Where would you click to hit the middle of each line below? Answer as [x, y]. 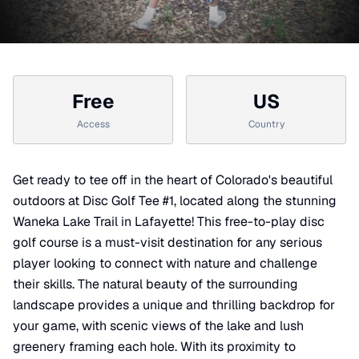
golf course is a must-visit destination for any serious [167, 243]
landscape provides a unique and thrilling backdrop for [174, 305]
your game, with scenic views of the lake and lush [158, 326]
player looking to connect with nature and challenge [165, 264]
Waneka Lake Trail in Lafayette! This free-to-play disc [169, 222]
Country [266, 125]
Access [93, 125]
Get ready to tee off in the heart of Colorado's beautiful [173, 180]
